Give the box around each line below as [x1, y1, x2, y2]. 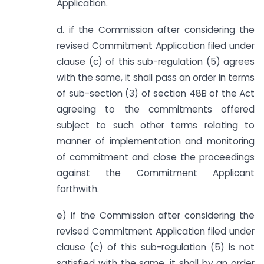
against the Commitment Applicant [57, 167, 255, 179]
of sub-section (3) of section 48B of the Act [57, 87, 255, 100]
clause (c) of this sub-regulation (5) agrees [57, 55, 255, 68]
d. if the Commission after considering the [57, 24, 255, 36]
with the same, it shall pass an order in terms [57, 71, 255, 84]
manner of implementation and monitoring [57, 135, 255, 147]
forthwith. [57, 183, 99, 195]
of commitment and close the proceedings [57, 151, 255, 163]
